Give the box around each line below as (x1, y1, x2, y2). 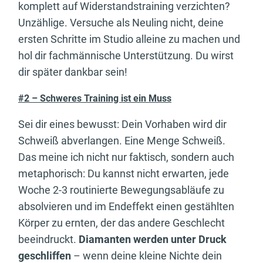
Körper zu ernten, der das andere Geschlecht (18, 217, 225, 230)
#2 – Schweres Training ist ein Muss (18, 93, 171, 104)
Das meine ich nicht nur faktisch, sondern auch (18, 151, 234, 164)
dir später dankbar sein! (18, 66, 127, 79)
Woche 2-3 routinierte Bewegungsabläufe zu (18, 184, 224, 197)
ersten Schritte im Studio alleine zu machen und (18, 33, 240, 46)
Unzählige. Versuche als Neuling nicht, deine (18, 16, 224, 29)
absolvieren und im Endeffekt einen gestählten (18, 200, 234, 213)
